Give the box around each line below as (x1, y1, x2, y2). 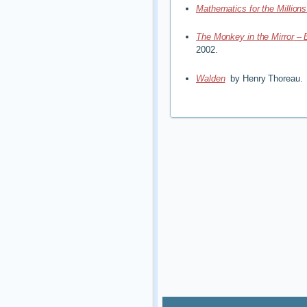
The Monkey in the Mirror (196, 32, 294, 42)
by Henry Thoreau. (225, 73, 303, 84)
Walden (196, 73, 225, 84)
